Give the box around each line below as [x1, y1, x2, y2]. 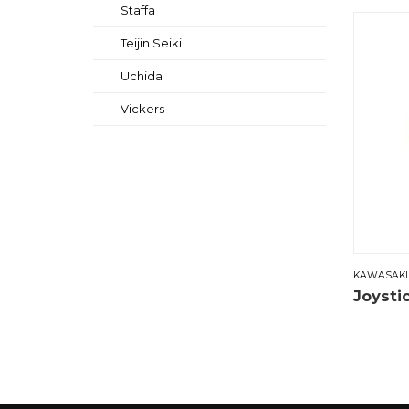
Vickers [121, 101, 164, 117]
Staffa [121, 3, 155, 18]
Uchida [121, 68, 163, 84]
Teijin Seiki [121, 36, 182, 51]
